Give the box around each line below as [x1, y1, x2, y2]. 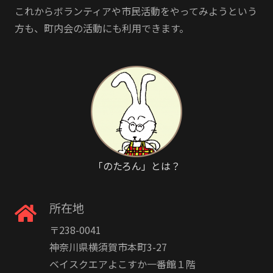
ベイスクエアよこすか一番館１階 [49, 256, 196, 271]
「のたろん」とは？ [93, 158, 180, 173]
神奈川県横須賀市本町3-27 [49, 239, 167, 254]
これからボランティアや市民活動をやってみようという [15, 4, 257, 18]
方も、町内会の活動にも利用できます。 [15, 21, 189, 35]
